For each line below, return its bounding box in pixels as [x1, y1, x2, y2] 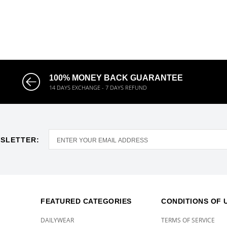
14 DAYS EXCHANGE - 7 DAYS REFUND [49, 84, 147, 91]
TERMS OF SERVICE [161, 216, 215, 224]
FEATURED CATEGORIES [41, 197, 132, 205]
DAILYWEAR [41, 216, 74, 224]
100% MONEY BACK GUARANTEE [49, 73, 183, 82]
